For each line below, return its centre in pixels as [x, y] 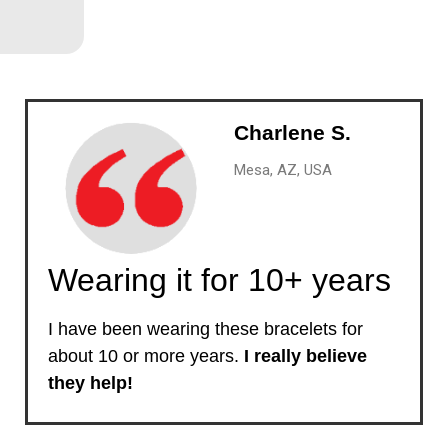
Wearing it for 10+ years [219, 280]
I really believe [302, 356]
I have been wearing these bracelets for [205, 329]
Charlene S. [292, 132]
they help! [90, 383]
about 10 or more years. [143, 356]
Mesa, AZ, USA [282, 169]
